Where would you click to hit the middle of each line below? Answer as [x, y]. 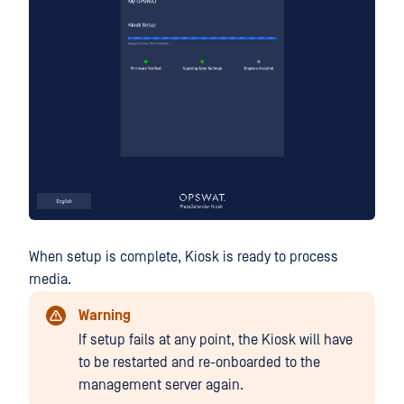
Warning [105, 316]
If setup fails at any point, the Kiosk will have [216, 340]
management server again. [161, 386]
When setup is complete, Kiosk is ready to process [184, 257]
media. [50, 280]
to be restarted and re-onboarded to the [199, 363]
